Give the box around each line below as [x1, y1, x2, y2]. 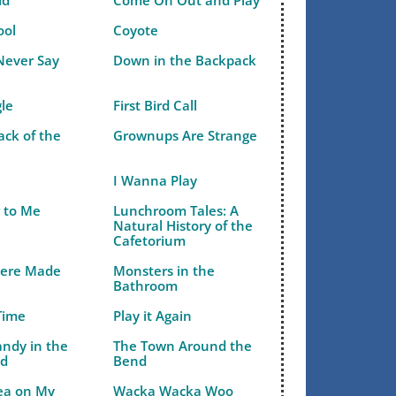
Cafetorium [113, 232, 187, 249]
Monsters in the [113, 262, 216, 279]
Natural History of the [113, 217, 254, 234]
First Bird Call [113, 96, 198, 114]
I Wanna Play [113, 171, 198, 189]
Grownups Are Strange [113, 126, 258, 144]
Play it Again [113, 307, 193, 324]
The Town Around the [113, 337, 253, 354]
